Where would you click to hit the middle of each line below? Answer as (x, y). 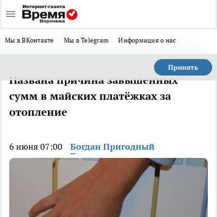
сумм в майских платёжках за (90, 96)
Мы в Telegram (86, 40)
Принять (183, 67)
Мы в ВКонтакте (30, 40)
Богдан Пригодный (112, 147)
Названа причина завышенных (93, 80)
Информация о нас (147, 40)
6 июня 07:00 (36, 147)
